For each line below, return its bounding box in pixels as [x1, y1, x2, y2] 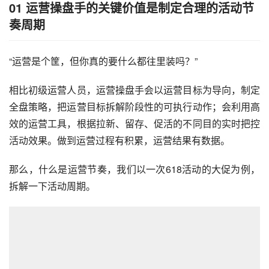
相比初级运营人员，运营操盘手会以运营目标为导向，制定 [9, 82, 260, 97]
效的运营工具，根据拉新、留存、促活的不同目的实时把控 [9, 116, 260, 130]
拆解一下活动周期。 [9, 178, 95, 193]
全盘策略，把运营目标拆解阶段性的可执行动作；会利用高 [9, 99, 260, 113]
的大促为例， [201, 162, 261, 176]
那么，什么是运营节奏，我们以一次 [9, 162, 166, 176]
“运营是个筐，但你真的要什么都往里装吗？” [9, 53, 198, 68]
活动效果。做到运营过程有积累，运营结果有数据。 [9, 133, 230, 147]
